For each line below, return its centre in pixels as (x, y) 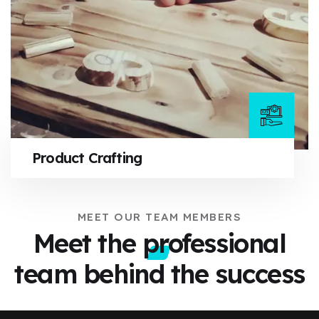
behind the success (190, 273)
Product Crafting (87, 157)
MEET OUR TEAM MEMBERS (159, 216)
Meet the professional (159, 243)
